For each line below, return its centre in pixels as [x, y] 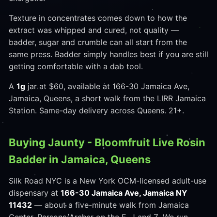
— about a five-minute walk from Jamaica [110, 205]
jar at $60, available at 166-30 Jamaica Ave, [107, 86]
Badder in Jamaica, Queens [79, 159]
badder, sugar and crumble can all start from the [98, 42]
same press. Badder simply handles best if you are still [108, 54]
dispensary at [34, 193]
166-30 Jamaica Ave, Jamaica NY [124, 193]
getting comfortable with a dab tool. [76, 66]
